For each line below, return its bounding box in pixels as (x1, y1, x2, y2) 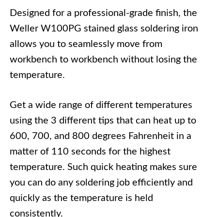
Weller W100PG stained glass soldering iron (10, 24, 198, 34)
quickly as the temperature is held (10, 193, 153, 203)
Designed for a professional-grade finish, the (10, 8, 197, 18)
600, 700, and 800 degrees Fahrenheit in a (10, 131, 191, 141)
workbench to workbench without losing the (10, 55, 197, 65)
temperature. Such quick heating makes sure (10, 162, 197, 172)
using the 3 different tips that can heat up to (10, 116, 196, 126)
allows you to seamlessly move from (10, 39, 162, 49)
